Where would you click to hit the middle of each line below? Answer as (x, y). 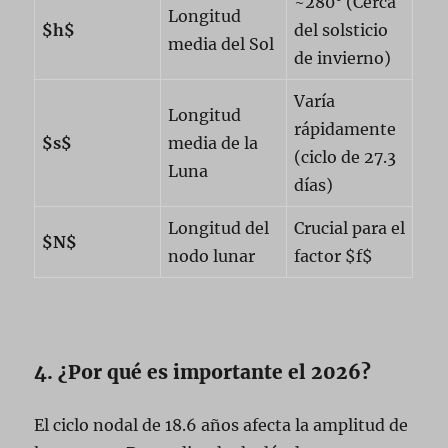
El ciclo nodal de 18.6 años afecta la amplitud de (221, 424)
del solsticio (341, 29)
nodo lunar (212, 255)
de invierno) (343, 57)
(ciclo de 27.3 (345, 156)
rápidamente (345, 128)
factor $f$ (334, 255)
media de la (213, 142)
